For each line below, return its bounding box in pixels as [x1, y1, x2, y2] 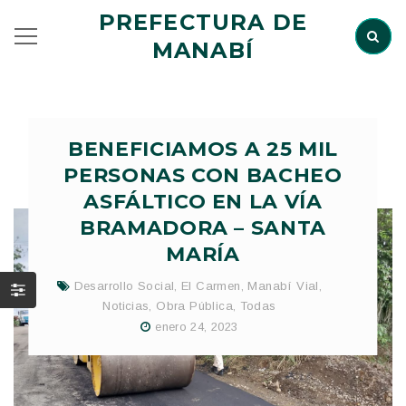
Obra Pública [156, 299, 233, 313]
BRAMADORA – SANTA [79, 216, 327, 240]
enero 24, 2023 [155, 319, 238, 333]
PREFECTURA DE [98, 9, 308, 35]
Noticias [102, 299, 150, 313]
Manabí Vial [247, 279, 319, 293]
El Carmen [181, 279, 241, 293]
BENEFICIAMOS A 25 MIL [68, 137, 338, 161]
